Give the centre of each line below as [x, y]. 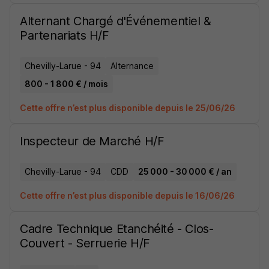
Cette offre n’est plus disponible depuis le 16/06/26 [127, 195]
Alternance [132, 66]
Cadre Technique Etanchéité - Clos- [117, 229]
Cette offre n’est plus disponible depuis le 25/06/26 [128, 108]
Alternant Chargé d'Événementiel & [116, 21]
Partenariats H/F [65, 35]
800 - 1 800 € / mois [66, 84]
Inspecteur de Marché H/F [92, 141]
